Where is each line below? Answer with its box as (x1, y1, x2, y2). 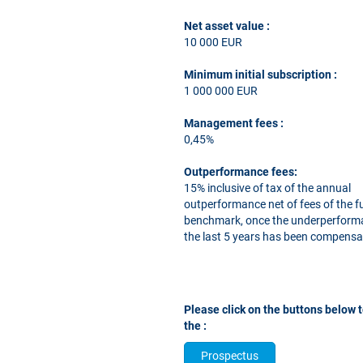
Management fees (184, 117, 280, 130)
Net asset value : (184, 19, 270, 32)
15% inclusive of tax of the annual (184, 181, 351, 194)
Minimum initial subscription (184, 68, 334, 81)
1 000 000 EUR (184, 84, 258, 97)
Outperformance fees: (184, 165, 297, 178)
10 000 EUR (184, 36, 242, 49)
